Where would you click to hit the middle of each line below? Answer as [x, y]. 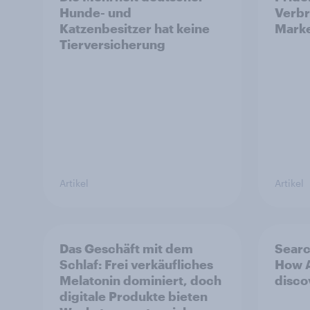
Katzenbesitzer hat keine [135, 29]
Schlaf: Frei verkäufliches [136, 265]
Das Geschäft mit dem [126, 249]
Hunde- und [95, 13]
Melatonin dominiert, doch [140, 281]
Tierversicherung [112, 45]
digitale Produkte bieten [134, 297]
